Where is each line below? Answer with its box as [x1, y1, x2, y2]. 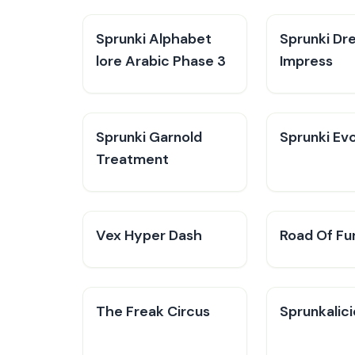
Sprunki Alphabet [96, 29, 212, 48]
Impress [280, 52, 333, 71]
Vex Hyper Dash [96, 226, 202, 245]
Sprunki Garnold [96, 128, 202, 147]
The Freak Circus [96, 302, 210, 321]
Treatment [96, 150, 169, 169]
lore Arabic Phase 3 [96, 52, 226, 71]
